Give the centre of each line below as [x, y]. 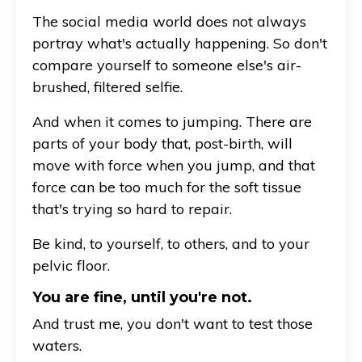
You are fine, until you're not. [142, 297]
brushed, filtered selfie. [107, 86]
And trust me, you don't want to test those [173, 323]
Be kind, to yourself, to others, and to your [171, 243]
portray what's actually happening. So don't [180, 43]
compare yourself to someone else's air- [167, 65]
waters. [57, 345]
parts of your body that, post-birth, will [162, 143]
